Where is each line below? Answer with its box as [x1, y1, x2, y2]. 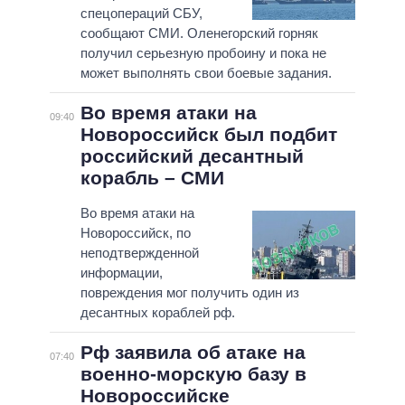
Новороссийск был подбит [80, 124, 337, 146]
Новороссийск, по [80, 225, 191, 241]
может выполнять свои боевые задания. [80, 65, 332, 81]
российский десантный [80, 146, 304, 167]
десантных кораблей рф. [80, 305, 235, 321]
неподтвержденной [80, 245, 199, 261]
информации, [80, 265, 163, 281]
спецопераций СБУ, [80, 5, 202, 22]
